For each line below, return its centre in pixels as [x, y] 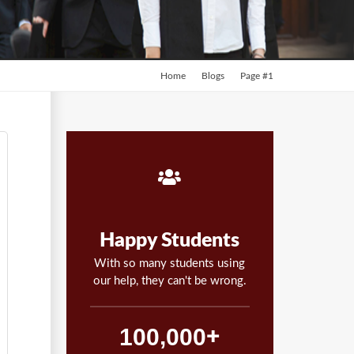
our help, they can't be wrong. [169, 281]
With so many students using [170, 264]
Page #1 [257, 76]
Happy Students [170, 241]
